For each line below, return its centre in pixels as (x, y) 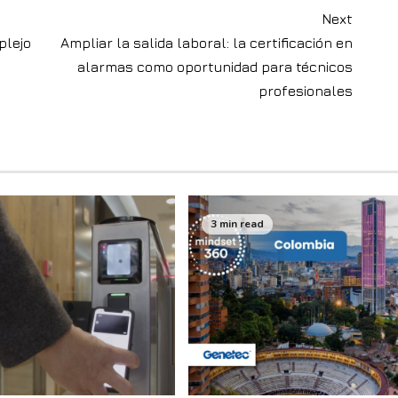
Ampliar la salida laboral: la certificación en (207, 43)
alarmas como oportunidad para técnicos (215, 67)
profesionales (306, 91)
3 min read (237, 223)
